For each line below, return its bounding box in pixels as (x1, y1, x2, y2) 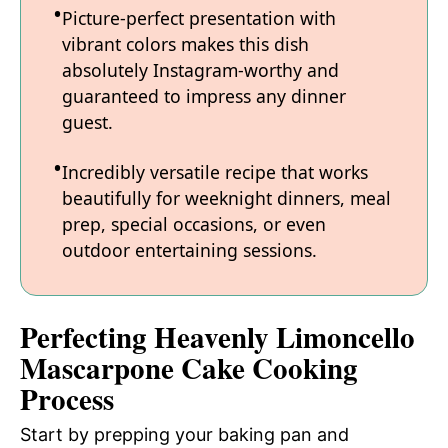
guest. (62, 110, 113, 135)
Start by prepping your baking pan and (20, 424, 349, 446)
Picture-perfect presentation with (62, 6, 336, 31)
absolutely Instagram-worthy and (62, 58, 339, 83)
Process (20, 378, 114, 421)
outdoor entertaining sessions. (62, 238, 317, 263)
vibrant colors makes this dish (62, 32, 309, 57)
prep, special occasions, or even (62, 212, 326, 237)
